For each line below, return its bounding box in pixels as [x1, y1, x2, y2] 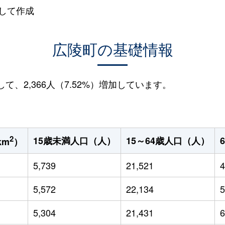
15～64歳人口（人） [126, 134, 209, 147]
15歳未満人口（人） [33, 134, 116, 147]
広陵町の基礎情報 [52, 38, 173, 60]
